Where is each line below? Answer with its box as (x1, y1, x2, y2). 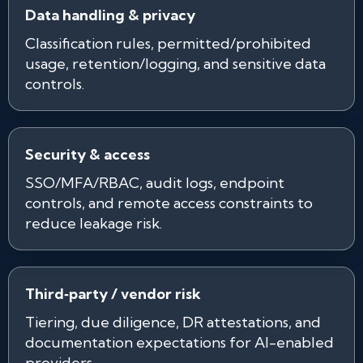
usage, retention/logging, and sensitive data (25, 54, 326, 73)
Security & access (25, 145, 150, 164)
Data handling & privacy (25, 6, 195, 24)
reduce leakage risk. (25, 214, 162, 233)
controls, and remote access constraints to (25, 194, 313, 212)
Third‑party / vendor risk (25, 284, 201, 303)
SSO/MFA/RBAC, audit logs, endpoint (25, 173, 284, 192)
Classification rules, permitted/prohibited (25, 34, 311, 53)
